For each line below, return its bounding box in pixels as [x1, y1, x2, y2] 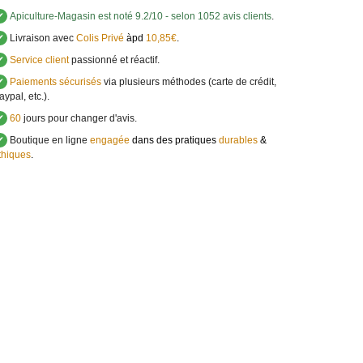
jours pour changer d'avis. [20, 113, 137, 124]
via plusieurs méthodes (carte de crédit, [100, 76, 276, 88]
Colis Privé [73, 32, 126, 44]
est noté [95, 11, 135, 22]
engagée [87, 135, 132, 146]
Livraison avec [6, 32, 74, 44]
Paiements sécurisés [6, 76, 101, 88]
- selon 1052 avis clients [164, 11, 271, 22]
